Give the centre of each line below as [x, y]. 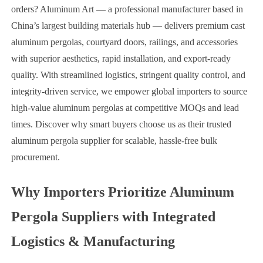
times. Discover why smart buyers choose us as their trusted [121, 124]
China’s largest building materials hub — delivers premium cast [128, 25]
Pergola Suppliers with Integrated [113, 216]
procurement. [35, 157]
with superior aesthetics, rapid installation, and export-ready [121, 58]
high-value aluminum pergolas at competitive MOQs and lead [125, 107]
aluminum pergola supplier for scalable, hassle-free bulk [114, 140]
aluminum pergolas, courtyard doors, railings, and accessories [124, 42]
